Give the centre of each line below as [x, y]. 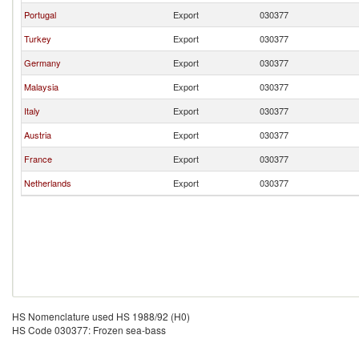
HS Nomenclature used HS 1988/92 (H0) [101, 316]
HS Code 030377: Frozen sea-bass [89, 330]
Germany [42, 63]
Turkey [38, 38]
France [38, 159]
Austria [38, 135]
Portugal [40, 14]
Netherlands [48, 183]
